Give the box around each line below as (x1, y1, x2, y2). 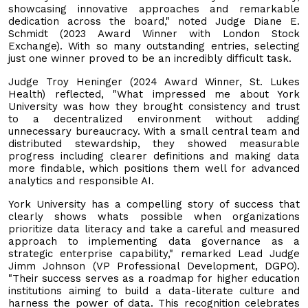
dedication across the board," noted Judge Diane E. (8, 14, 300, 27)
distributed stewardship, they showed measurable (8, 137, 300, 150)
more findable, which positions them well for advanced (8, 162, 300, 175)
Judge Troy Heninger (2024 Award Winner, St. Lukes (8, 75, 300, 88)
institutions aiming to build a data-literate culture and (8, 284, 300, 297)
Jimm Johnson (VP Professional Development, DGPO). (8, 259, 300, 272)
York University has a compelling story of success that (8, 197, 300, 210)
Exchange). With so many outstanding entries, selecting (8, 39, 300, 52)
